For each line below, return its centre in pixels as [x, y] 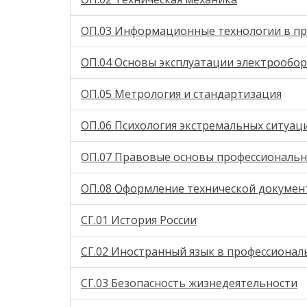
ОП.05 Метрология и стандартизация [181, 94]
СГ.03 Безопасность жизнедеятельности [189, 283]
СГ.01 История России [139, 220]
